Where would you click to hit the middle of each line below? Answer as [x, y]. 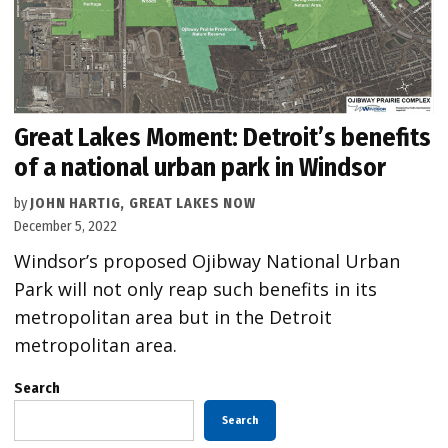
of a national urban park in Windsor [200, 168]
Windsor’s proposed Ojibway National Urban [207, 261]
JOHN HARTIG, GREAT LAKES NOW [143, 204]
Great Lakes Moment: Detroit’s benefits [223, 138]
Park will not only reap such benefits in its [196, 289]
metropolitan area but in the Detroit [173, 317]
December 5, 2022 [66, 227]
